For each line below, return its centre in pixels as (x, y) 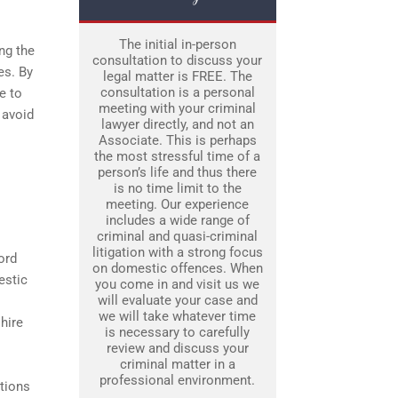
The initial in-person (177, 45)
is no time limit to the (177, 189)
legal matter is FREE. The (177, 77)
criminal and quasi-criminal (177, 237)
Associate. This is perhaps (177, 141)
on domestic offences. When (177, 269)
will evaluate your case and (177, 301)
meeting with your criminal (177, 109)
